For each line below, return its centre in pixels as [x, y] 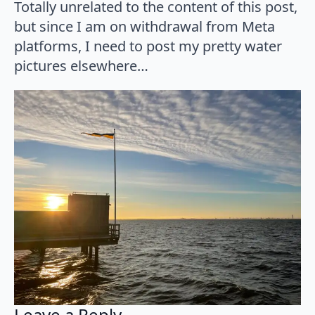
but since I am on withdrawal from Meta [144, 26]
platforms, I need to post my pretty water [148, 46]
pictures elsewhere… [81, 65]
